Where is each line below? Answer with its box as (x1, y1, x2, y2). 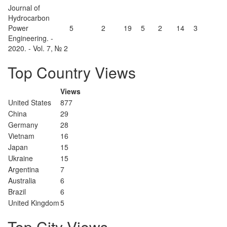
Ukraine (8, 153, 33, 163)
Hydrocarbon (8, 13, 50, 23)
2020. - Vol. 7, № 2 (8, 43, 68, 53)
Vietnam (8, 131, 34, 141)
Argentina (8, 164, 39, 174)
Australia (8, 175, 36, 185)
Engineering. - (8, 33, 53, 43)
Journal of (8, 3, 40, 13)
